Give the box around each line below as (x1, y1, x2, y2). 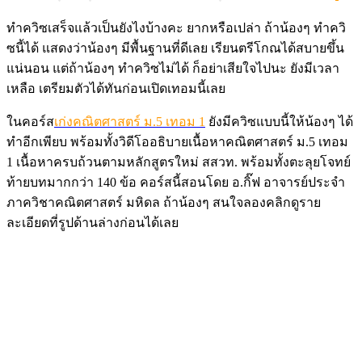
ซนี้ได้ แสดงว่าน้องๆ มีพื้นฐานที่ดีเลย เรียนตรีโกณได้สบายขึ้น (6, 40, 344, 55)
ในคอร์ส (6, 114, 54, 128)
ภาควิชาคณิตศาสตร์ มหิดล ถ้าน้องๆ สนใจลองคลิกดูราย (6, 195, 321, 209)
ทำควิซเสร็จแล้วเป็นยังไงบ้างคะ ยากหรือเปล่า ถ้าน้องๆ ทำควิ (6, 20, 346, 35)
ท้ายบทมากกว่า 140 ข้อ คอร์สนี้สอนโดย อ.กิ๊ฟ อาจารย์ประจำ (6, 175, 345, 189)
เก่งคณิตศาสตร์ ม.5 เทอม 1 (54, 114, 205, 128)
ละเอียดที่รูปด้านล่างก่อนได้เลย (6, 215, 179, 229)
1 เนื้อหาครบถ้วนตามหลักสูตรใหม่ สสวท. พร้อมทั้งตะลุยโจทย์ (6, 154, 351, 169)
